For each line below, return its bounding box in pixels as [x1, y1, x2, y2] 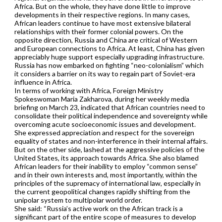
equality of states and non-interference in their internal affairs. [14, 136, 208, 145]
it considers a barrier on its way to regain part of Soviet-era [14, 69, 195, 78]
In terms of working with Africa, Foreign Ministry [14, 86, 163, 95]
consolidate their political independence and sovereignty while [14, 111, 208, 120]
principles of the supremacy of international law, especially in [14, 178, 201, 187]
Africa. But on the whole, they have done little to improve [14, 1, 191, 10]
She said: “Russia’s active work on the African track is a [14, 204, 183, 213]
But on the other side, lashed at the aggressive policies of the [14, 145, 205, 154]
